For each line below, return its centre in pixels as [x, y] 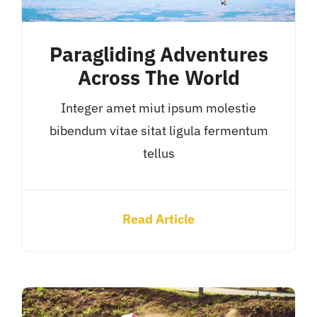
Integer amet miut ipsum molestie [158, 108]
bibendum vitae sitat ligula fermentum [158, 130]
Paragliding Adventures [158, 54]
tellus [158, 153]
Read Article [158, 219]
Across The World [158, 77]
